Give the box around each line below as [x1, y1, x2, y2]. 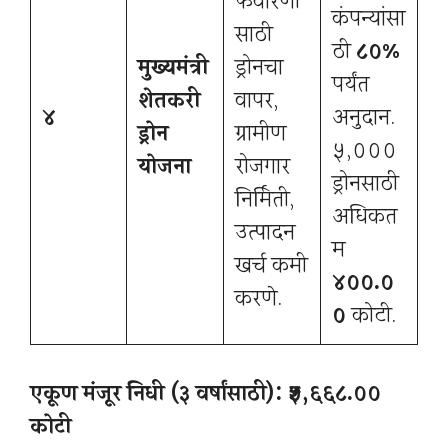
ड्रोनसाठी [332, 167, 398, 203]
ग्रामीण [235, 117, 286, 153]
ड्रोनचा [235, 51, 283, 87]
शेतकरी [138, 84, 200, 120]
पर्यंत [332, 68, 369, 104]
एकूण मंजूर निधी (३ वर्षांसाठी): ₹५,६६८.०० [30, 377, 381, 413]
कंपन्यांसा [332, 2, 405, 38]
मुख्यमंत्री [138, 51, 208, 87]
